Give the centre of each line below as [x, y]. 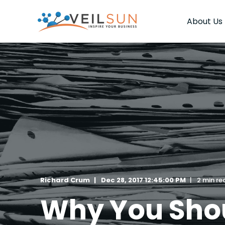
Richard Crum [65, 180]
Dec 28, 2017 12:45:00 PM [143, 180]
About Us [205, 21]
